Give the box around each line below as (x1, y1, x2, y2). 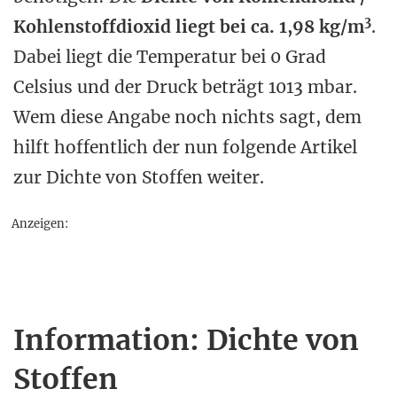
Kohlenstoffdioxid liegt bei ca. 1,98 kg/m (13, 16, 364, 37)
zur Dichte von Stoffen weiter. (13, 167, 264, 188)
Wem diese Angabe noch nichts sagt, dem (13, 106, 362, 128)
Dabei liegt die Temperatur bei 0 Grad (13, 46, 326, 67)
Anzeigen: (12, 216, 68, 231)
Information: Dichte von (13, 323, 359, 358)
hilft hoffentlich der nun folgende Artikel (13, 136, 357, 158)
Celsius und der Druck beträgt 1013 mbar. (13, 76, 357, 97)
